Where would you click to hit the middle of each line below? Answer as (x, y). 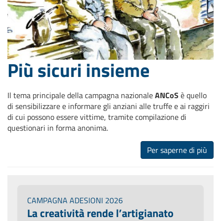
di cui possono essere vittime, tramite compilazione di (97, 117)
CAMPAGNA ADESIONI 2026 (75, 200)
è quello (194, 95)
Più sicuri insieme (78, 70)
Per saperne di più (177, 150)
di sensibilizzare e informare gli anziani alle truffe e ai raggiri (109, 106)
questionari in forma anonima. (58, 128)
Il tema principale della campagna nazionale (81, 95)
